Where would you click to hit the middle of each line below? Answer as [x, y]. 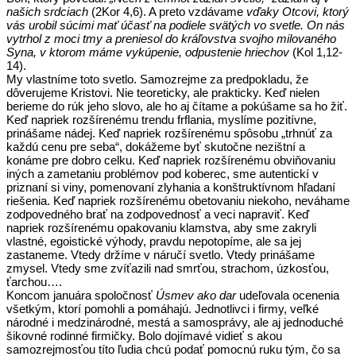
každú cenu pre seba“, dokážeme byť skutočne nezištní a [156, 146]
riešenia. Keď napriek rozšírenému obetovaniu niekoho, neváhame [178, 200]
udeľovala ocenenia [288, 295]
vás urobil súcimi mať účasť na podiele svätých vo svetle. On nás [176, 25]
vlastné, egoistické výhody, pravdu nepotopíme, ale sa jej [154, 241]
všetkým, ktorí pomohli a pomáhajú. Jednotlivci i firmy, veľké [163, 308]
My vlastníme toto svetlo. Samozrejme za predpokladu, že [157, 79]
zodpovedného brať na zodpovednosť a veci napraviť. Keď [158, 214]
